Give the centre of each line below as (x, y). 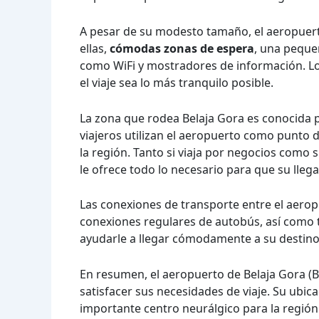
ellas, (95, 48)
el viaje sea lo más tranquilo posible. (177, 82)
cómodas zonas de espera (182, 48)
